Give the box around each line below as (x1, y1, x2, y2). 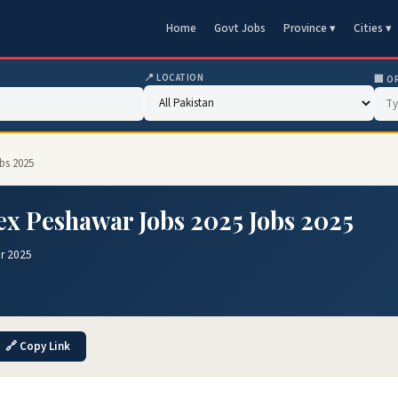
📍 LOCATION (144, 71, 204, 84)
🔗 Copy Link (5, 338, 70, 354)
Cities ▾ (354, 20, 392, 36)
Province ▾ (283, 20, 336, 36)
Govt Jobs (214, 20, 266, 36)
